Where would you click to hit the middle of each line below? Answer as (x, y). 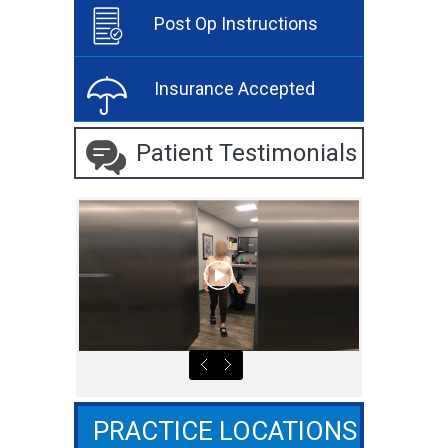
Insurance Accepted (234, 88)
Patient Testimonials (246, 152)
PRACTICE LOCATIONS (225, 430)
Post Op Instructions (236, 23)
